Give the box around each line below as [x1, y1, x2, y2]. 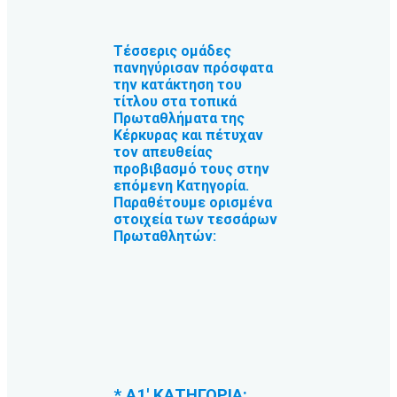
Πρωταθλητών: [113, 228, 216, 245]
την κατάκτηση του [113, 76, 242, 94]
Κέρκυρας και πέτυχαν [113, 127, 263, 144]
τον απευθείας [113, 144, 213, 161]
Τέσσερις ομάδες [113, 43, 231, 60]
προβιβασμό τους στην [113, 160, 269, 178]
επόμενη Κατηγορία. [113, 177, 249, 195]
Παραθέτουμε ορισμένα [113, 194, 272, 212]
